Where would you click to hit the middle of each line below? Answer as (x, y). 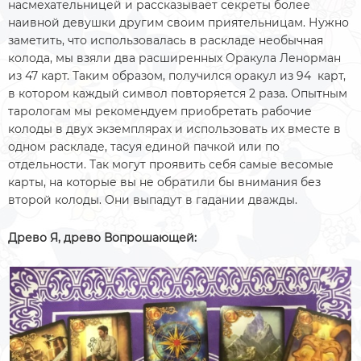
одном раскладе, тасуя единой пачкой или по (144, 146)
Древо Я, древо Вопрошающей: (102, 237)
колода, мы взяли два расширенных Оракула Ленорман (174, 58)
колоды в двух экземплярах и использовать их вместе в (174, 129)
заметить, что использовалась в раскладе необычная (166, 40)
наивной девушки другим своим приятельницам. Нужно (178, 22)
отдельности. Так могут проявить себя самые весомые (171, 164)
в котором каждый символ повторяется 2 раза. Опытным (178, 93)
